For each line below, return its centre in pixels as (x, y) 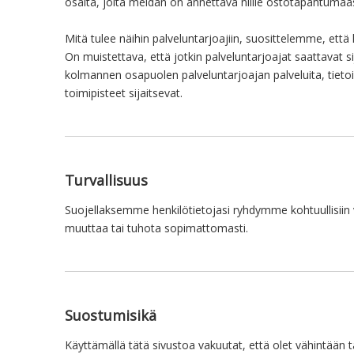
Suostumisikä (111, 315)
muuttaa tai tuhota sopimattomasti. (156, 228)
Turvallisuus (106, 180)
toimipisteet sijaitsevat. (124, 93)
